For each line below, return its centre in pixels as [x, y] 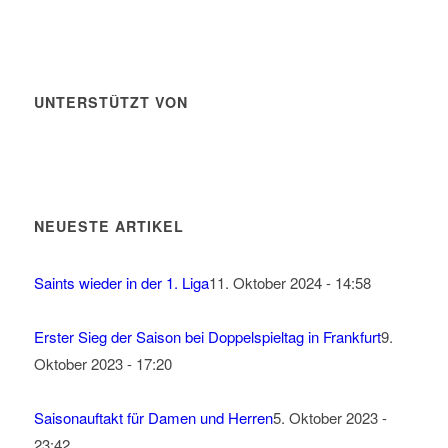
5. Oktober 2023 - [329, 417]
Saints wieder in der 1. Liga [121, 282]
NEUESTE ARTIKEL [108, 226]
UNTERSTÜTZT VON [110, 102]
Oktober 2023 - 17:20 [102, 363]
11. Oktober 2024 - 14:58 [289, 282]
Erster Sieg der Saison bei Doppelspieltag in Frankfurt [207, 336]
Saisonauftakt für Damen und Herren [153, 417]
